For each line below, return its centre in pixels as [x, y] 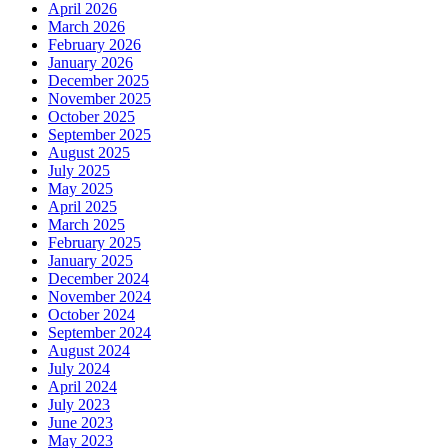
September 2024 [99, 333]
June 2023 [80, 423]
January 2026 [90, 63]
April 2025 [82, 207]
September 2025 [99, 135]
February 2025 [94, 243]
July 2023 [79, 405]
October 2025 [91, 117]
